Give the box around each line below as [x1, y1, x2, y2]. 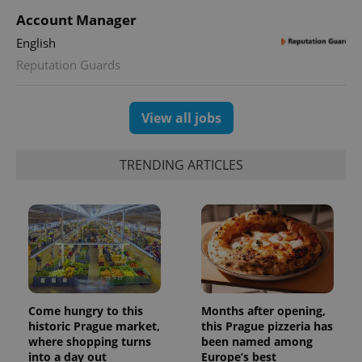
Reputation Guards [16, 56, 120, 73]
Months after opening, [201, 302, 326, 318]
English [16, 34, 56, 51]
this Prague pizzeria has [201, 318, 333, 334]
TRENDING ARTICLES [119, 156, 243, 175]
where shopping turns [28, 333, 151, 349]
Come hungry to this [28, 302, 143, 318]
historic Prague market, [28, 318, 160, 334]
